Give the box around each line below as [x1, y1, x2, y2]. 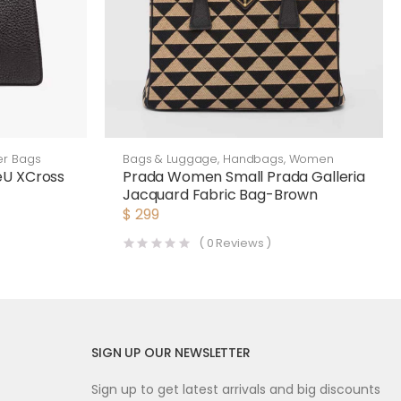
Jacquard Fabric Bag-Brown [123, 184, 318, 205]
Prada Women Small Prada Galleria [123, 166, 365, 187]
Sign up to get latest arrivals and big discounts [91, 380, 380, 399]
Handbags [222, 150, 284, 167]
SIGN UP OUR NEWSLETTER [91, 344, 251, 363]
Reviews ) [213, 235, 272, 252]
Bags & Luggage [123, 150, 218, 167]
